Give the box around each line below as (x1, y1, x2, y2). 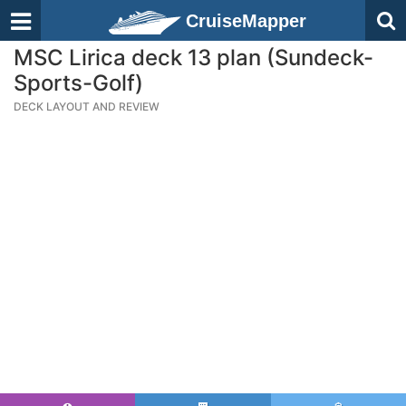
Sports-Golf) (14, 70, 143, 96)
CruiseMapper (186, 11, 306, 31)
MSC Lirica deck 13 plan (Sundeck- (14, 44, 373, 71)
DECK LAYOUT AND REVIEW (14, 100, 159, 113)
